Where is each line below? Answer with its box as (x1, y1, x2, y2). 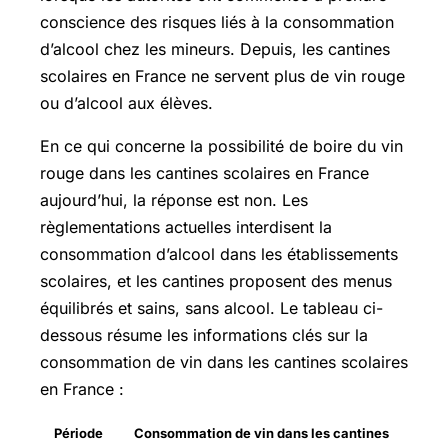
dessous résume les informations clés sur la (40, 324, 368, 345)
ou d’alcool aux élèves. (40, 92, 213, 113)
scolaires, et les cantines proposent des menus (40, 270, 392, 291)
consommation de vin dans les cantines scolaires (40, 351, 408, 372)
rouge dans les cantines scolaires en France (40, 162, 369, 183)
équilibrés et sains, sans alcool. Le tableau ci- (40, 297, 383, 318)
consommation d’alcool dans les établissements (40, 243, 398, 264)
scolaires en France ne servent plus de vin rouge (40, 65, 405, 86)
